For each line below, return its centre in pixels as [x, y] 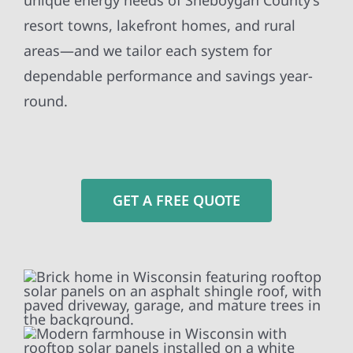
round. [45, 101]
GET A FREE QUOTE [176, 201]
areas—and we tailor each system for [147, 51]
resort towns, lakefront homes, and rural [159, 26]
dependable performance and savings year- [168, 76]
